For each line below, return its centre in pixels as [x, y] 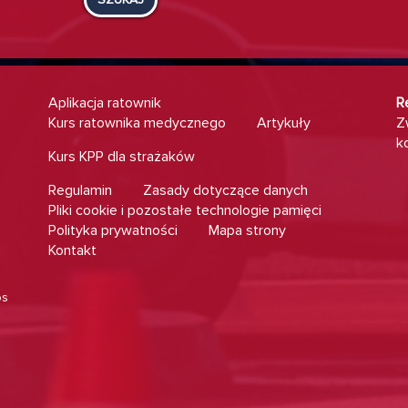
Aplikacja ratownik [105, 103]
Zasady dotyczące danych [226, 190]
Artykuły [284, 123]
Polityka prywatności [113, 230]
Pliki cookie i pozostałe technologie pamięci [185, 210]
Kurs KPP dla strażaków [122, 157]
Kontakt [73, 250]
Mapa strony [248, 230]
